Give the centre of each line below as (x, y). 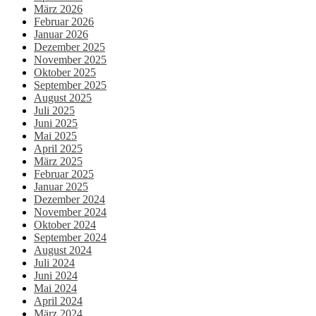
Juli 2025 (54, 110)
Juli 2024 (54, 262)
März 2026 (58, 8)
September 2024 (70, 237)
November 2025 (70, 59)
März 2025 (58, 161)
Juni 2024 (56, 275)
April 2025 (58, 148)
